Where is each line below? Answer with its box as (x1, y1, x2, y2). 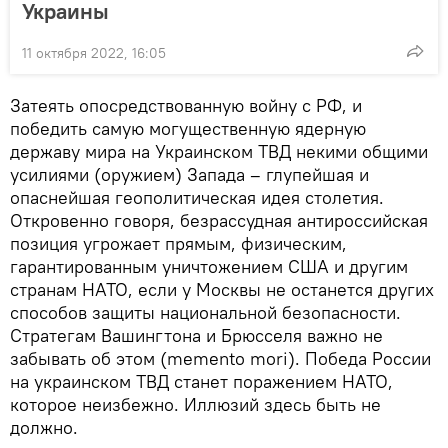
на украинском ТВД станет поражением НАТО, (10, 369, 393, 393)
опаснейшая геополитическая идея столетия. (10, 185, 384, 209)
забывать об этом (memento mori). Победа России (10, 346, 431, 370)
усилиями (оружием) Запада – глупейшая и (10, 162, 369, 186)
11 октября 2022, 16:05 (22, 43, 166, 62)
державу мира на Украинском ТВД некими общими (10, 139, 428, 163)
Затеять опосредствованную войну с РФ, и (10, 93, 362, 117)
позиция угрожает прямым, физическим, (10, 231, 347, 255)
